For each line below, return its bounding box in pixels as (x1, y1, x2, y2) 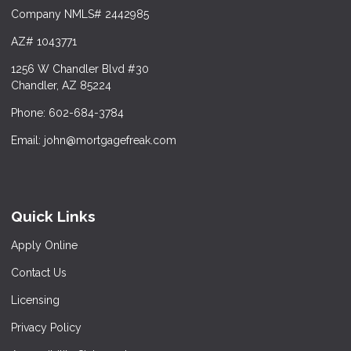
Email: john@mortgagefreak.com (11, 134, 176, 147)
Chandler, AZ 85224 (11, 79, 111, 92)
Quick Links (11, 208, 96, 226)
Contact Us (11, 266, 67, 280)
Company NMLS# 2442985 (11, 8, 149, 21)
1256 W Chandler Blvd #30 (11, 63, 149, 76)
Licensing (11, 294, 60, 307)
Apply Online (11, 239, 78, 252)
